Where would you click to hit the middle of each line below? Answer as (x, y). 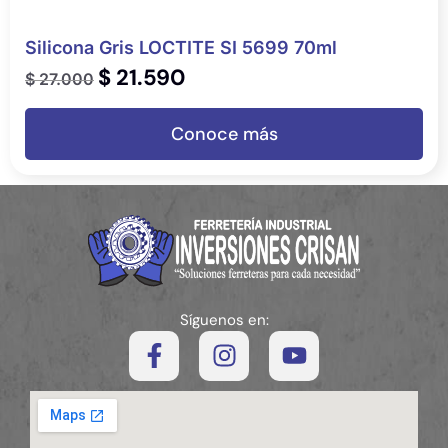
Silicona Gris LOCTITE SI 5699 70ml (181, 48)
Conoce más (224, 133)
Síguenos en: (224, 319)
